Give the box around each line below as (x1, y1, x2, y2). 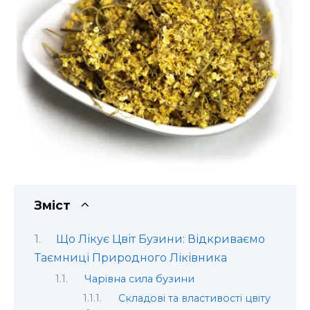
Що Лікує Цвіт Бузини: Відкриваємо (55, 232, 265, 246)
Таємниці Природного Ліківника (35, 251, 227, 265)
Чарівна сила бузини (84, 272, 194, 285)
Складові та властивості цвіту (118, 292, 271, 305)
